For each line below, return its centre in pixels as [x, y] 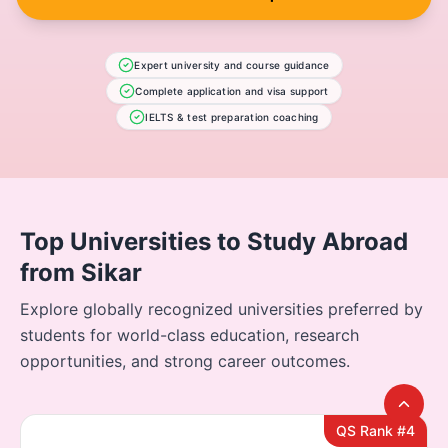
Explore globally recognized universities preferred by [221, 308]
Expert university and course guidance [232, 64]
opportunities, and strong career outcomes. [185, 360]
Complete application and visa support [232, 90]
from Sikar [81, 272]
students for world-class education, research [189, 334]
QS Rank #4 [375, 430]
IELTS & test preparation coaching [232, 116]
